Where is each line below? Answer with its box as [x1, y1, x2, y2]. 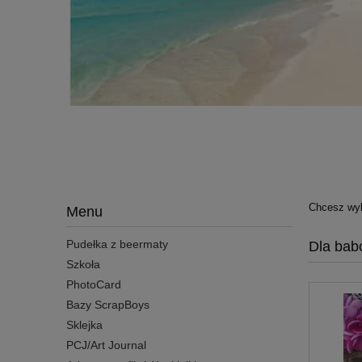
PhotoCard [66, 277, 121, 291]
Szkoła [66, 257, 100, 271]
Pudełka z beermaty [66, 237, 168, 250]
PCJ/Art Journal [66, 338, 146, 351]
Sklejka [66, 318, 103, 331]
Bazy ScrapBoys [66, 297, 149, 311]
